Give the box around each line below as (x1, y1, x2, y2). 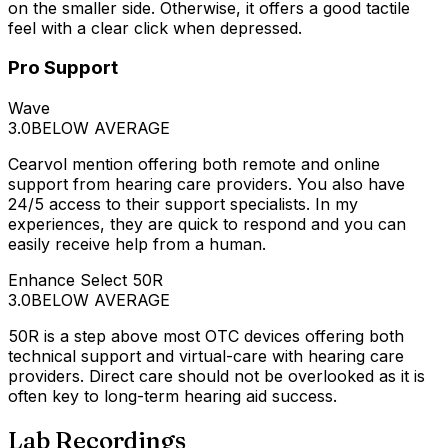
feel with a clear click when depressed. (8, 17, 302, 38)
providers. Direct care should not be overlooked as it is (8, 366, 425, 387)
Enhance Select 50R (8, 270, 163, 291)
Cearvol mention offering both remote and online (8, 154, 380, 175)
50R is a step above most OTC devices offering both (8, 326, 404, 347)
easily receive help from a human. (8, 234, 266, 255)
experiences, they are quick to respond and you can (8, 214, 406, 235)
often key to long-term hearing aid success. (8, 386, 337, 407)
